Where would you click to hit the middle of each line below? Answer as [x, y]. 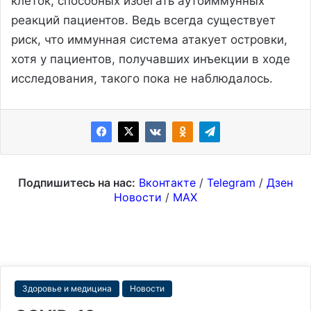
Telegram [231, 182]
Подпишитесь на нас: [77, 182]
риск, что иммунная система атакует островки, [149, 39]
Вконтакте [167, 182]
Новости [138, 197]
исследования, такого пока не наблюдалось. [142, 78]
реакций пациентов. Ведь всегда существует [143, 20]
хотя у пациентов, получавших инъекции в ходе [151, 59]
